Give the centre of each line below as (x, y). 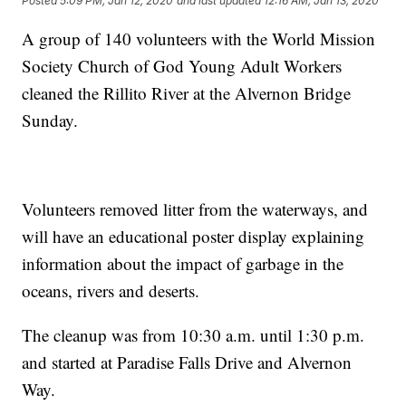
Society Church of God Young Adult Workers (182, 65)
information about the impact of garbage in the (183, 263)
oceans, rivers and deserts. (111, 290)
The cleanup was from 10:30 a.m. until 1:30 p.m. (193, 334)
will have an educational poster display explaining (193, 236)
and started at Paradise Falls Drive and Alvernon (187, 362)
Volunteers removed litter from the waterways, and (195, 208)
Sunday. (50, 120)
